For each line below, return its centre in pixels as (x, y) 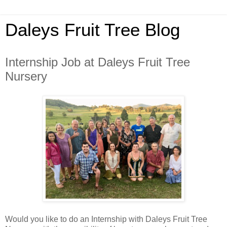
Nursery (26, 76)
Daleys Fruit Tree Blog (92, 30)
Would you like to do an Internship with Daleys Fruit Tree (106, 219)
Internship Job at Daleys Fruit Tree (98, 62)
